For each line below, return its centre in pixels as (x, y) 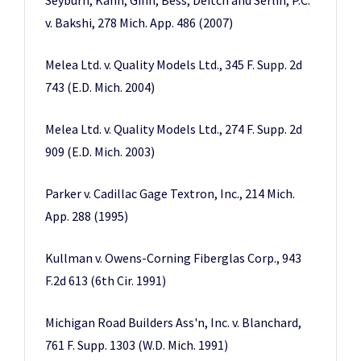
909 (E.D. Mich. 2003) (100, 151)
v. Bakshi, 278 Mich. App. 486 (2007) (139, 23)
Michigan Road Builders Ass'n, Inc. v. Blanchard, (173, 322)
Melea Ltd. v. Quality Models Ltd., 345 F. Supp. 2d (174, 64)
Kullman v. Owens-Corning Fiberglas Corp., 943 (173, 258)
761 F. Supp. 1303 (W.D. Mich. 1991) (137, 345)
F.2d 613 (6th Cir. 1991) (106, 280)
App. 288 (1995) (87, 216)
